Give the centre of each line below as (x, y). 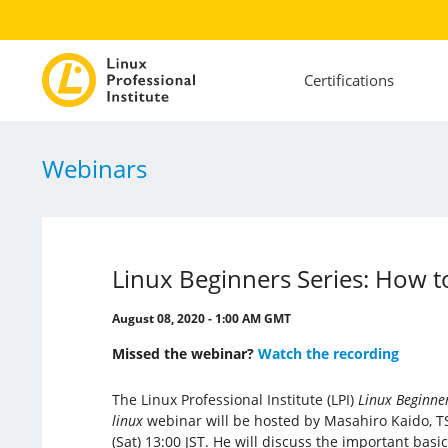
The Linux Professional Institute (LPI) (234, 399)
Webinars (94, 168)
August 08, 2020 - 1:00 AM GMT (201, 318)
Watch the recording (328, 353)
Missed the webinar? (184, 353)
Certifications (348, 80)
